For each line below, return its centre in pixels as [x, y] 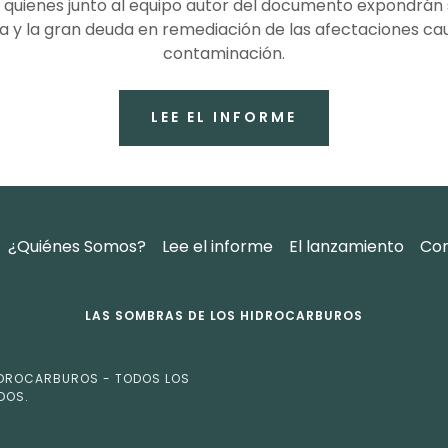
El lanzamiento [346, 246]
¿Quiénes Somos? [77, 246]
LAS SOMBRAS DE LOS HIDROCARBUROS [224, 315]
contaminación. [223, 53]
